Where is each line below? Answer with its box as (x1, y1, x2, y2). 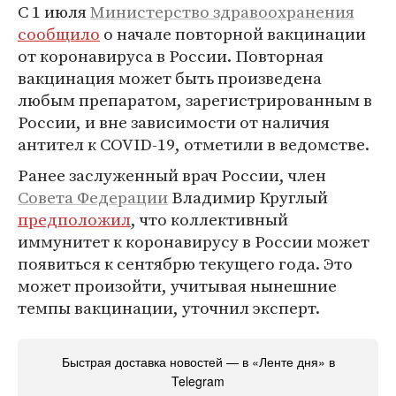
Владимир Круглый (168, 186, 328, 209)
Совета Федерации (18, 186, 168, 209)
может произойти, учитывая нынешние (18, 274, 337, 297)
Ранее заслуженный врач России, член (18, 164, 326, 187)
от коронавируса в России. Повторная (18, 44, 324, 67)
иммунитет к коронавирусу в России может (18, 230, 369, 253)
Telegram (171, 372, 225, 390)
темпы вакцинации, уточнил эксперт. (18, 296, 320, 319)
